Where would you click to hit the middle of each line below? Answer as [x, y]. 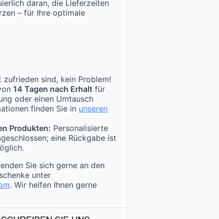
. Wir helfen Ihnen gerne [53, 185]
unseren [93, 109]
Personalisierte [79, 128]
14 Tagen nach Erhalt [53, 89]
